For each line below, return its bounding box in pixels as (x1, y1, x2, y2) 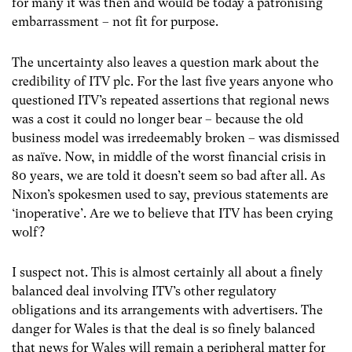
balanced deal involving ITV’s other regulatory (12, 283, 277, 299)
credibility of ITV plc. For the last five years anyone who (12, 73, 333, 89)
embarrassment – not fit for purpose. (12, 14, 218, 30)
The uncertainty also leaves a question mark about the (12, 54, 319, 70)
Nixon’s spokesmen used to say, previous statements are (12, 186, 328, 202)
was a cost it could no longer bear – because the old (12, 111, 303, 126)
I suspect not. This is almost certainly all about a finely (12, 264, 323, 280)
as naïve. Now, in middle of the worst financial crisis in (12, 148, 326, 164)
